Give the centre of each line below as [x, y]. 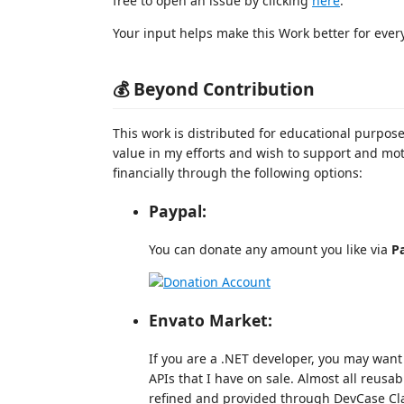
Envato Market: [211, 320]
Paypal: [178, 211]
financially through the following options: [238, 172]
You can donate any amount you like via [270, 249]
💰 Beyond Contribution [214, 88]
